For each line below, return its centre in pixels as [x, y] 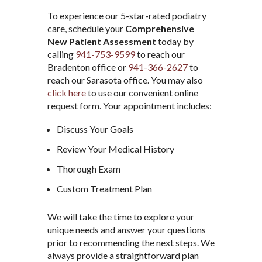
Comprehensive [159, 29]
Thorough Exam [88, 169]
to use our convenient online [142, 93]
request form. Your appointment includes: [129, 106]
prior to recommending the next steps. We [131, 243]
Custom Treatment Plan [104, 189]
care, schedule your [86, 29]
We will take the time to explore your [120, 217]
